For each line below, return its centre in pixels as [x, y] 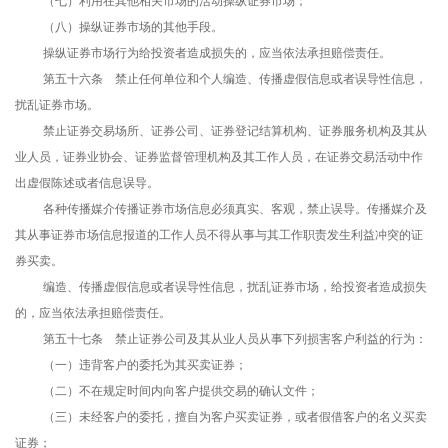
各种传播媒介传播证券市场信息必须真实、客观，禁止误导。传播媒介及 [235, 209]
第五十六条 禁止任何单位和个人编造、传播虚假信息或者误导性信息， [235, 79]
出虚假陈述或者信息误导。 [87, 183]
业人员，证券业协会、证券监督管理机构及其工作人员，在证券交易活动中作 [219, 157]
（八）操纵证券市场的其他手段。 [133, 27]
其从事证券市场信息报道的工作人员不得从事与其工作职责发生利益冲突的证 [219, 235]
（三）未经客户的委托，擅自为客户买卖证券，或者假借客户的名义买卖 [235, 417]
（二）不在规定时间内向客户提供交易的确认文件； [181, 391]
